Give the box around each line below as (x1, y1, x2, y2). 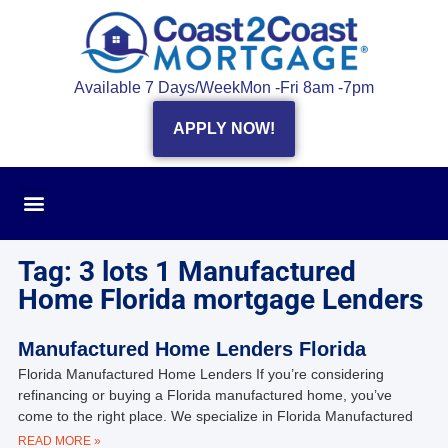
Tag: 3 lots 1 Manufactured (17, 254, 356, 288)
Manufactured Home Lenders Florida (17, 337, 366, 360)
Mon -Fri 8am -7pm (240, 78, 374, 96)
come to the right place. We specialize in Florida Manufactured (17, 407, 413, 424)
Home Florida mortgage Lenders (17, 282, 423, 316)
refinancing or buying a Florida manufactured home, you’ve (17, 386, 392, 403)
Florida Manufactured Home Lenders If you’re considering (17, 365, 384, 382)
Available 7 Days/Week (74, 78, 240, 96)
